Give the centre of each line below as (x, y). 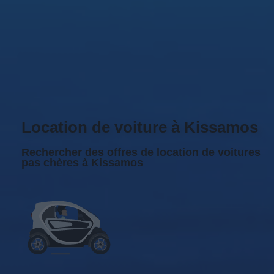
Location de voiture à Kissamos (140, 127)
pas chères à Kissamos (82, 162)
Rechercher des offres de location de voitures (141, 152)
